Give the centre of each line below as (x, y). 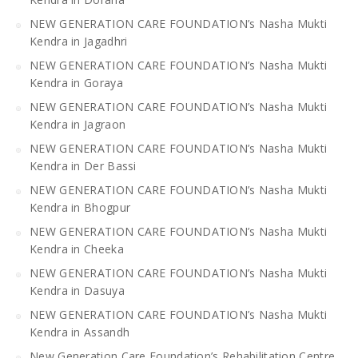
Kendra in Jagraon (78, 124)
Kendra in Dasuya (77, 290)
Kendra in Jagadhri (79, 41)
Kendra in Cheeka (77, 249)
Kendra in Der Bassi (83, 165)
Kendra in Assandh (80, 332)
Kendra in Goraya (76, 82)
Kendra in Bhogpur (80, 207)
